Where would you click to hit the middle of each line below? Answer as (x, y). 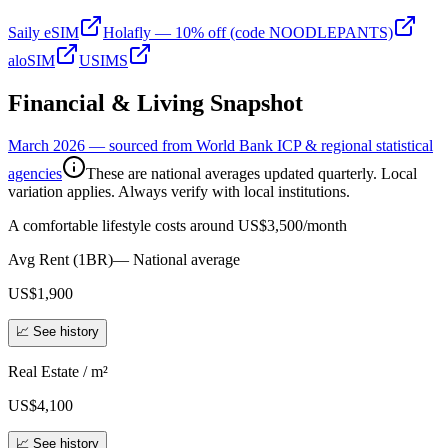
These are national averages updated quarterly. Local (251, 173)
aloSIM (31, 60)
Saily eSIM (43, 32)
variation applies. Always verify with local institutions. (179, 191)
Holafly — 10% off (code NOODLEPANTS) (248, 32)
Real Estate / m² (58, 371)
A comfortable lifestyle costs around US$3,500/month (177, 225)
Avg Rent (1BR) (60, 259)
